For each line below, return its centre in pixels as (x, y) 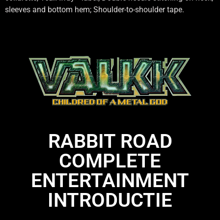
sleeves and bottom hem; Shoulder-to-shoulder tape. (95, 10)
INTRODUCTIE (110, 200)
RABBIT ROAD (110, 141)
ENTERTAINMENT (110, 180)
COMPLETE (110, 161)
